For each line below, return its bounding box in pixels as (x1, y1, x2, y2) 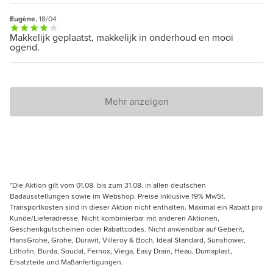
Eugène (10, 13, 35, 24)
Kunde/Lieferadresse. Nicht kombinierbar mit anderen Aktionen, (10, 212, 219, 224)
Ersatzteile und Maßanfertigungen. (10, 256, 123, 268)
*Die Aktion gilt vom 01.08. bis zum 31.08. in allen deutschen (10, 179, 206, 191)
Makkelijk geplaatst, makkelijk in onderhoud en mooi (10, 30, 233, 44)
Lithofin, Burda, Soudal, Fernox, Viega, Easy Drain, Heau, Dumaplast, (10, 245, 232, 257)
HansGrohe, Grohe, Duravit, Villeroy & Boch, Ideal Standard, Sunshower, (10, 234, 246, 246)
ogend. (10, 40, 40, 54)
